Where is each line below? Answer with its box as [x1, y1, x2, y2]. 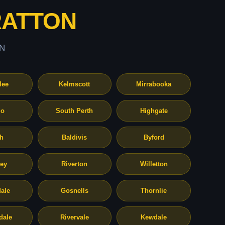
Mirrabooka [136, 80, 172, 88]
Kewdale [141, 213, 167, 221]
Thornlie [141, 187, 167, 194]
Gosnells [60, 187, 88, 194]
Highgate [140, 107, 168, 115]
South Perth [56, 107, 93, 115]
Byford [143, 134, 164, 141]
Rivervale [60, 213, 89, 221]
